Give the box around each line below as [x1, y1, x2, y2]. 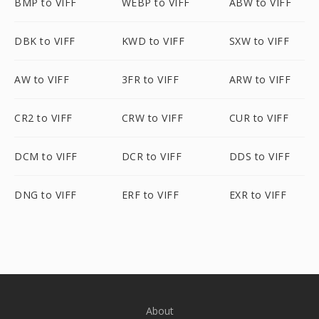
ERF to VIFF [121, 188, 179, 202]
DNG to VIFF [14, 188, 77, 202]
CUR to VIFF [229, 111, 289, 125]
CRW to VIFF [121, 111, 184, 125]
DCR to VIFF [121, 150, 182, 163]
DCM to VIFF [14, 150, 78, 163]
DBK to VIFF [14, 34, 75, 48]
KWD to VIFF [121, 34, 185, 48]
